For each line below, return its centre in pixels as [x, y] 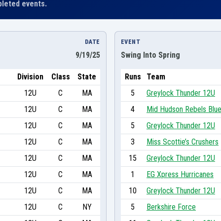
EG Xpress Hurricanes [180, 174]
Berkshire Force [171, 207]
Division [30, 76]
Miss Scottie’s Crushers [183, 142]
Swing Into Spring [150, 55]
